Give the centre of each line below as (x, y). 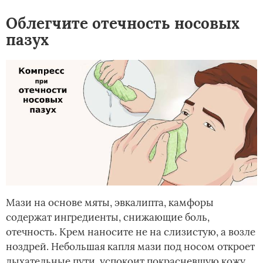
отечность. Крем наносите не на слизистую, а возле (131, 232)
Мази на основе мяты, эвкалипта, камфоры (110, 203)
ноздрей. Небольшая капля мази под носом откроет (130, 247)
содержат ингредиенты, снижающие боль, (108, 218)
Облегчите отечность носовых (123, 23)
